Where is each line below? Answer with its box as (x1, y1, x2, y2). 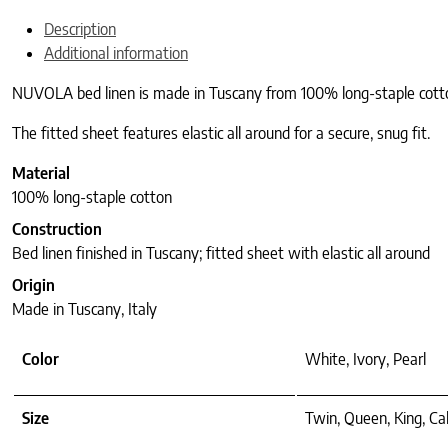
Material (12, 163, 70, 184)
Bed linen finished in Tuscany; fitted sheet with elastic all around (12, 243, 430, 264)
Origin (12, 275, 55, 296)
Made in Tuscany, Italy (12, 299, 157, 320)
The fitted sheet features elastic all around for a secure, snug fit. (12, 123, 430, 144)
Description (44, 19, 116, 40)
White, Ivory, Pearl (305, 349, 426, 370)
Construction (12, 219, 102, 240)
